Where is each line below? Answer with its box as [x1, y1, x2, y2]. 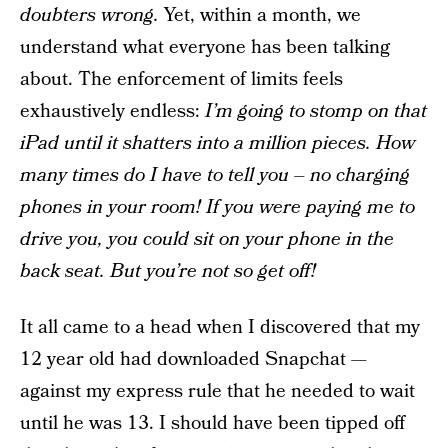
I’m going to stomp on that [205, 98, 427, 125]
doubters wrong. [20, 2, 159, 29]
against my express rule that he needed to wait [20, 378, 415, 405]
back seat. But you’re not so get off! [20, 258, 316, 285]
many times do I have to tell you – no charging [20, 162, 410, 189]
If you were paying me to [206, 194, 415, 221]
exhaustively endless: [20, 98, 205, 125]
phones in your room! [20, 194, 201, 221]
